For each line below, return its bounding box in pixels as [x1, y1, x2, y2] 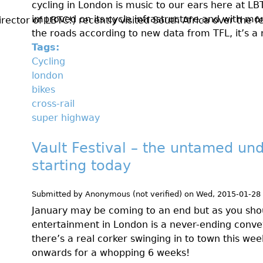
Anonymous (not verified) [85, 190, 182, 199]
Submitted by [32, 190, 85, 199]
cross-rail [32, 98, 75, 110]
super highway [32, 112, 100, 124]
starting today [32, 157, 131, 174]
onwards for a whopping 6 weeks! [32, 247, 190, 258]
